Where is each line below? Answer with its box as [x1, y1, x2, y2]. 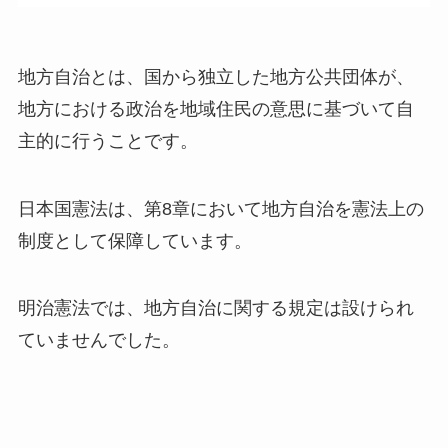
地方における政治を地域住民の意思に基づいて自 [17, 98, 414, 119]
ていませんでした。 [17, 330, 180, 351]
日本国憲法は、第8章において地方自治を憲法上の [17, 198, 424, 219]
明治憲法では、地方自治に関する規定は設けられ [17, 298, 414, 319]
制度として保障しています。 [17, 230, 252, 251]
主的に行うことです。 [17, 130, 198, 151]
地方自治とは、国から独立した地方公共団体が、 [17, 66, 414, 87]
